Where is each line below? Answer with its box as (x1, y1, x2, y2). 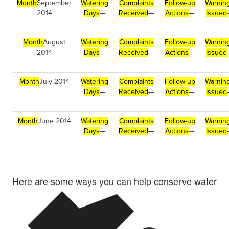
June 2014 (37, 117, 71, 125)
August (43, 38, 65, 47)
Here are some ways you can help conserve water (12, 174, 217, 188)
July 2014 (39, 77, 70, 86)
